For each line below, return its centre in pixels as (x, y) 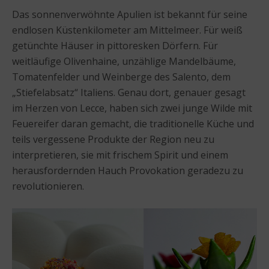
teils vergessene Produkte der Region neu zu (113, 139)
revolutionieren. (48, 186)
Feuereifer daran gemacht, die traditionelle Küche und (133, 123)
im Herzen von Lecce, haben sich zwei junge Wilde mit (132, 108)
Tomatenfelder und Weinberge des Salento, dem (121, 77)
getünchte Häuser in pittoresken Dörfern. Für (115, 45)
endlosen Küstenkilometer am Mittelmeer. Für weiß (127, 30)
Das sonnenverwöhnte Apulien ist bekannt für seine (130, 14)
